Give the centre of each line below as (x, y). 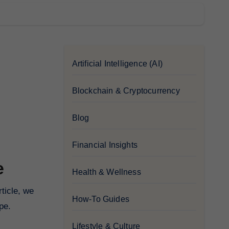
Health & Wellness (106, 172)
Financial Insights (105, 145)
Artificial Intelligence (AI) (117, 63)
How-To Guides (101, 199)
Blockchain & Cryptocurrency (126, 90)
